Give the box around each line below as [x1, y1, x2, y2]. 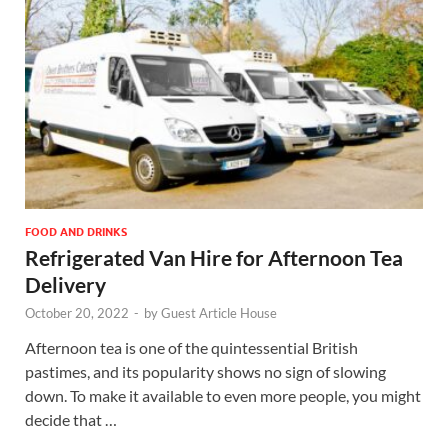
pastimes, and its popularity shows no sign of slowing [25, 361, 386, 381]
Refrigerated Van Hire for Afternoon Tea [25, 244, 403, 270]
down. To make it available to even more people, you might [25, 385, 421, 405]
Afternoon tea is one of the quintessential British [25, 337, 358, 357]
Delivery [25, 271, 106, 297]
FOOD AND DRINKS [25, 224, 127, 239]
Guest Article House [161, 304, 277, 321]
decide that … [25, 409, 117, 429]
